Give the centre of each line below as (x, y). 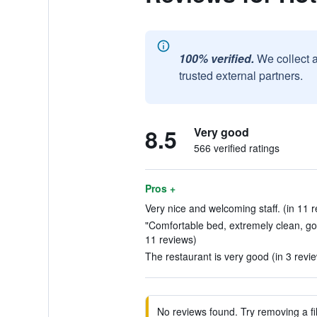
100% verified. (216, 58)
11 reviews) (171, 239)
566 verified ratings (236, 148)
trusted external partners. (241, 75)
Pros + (160, 188)
